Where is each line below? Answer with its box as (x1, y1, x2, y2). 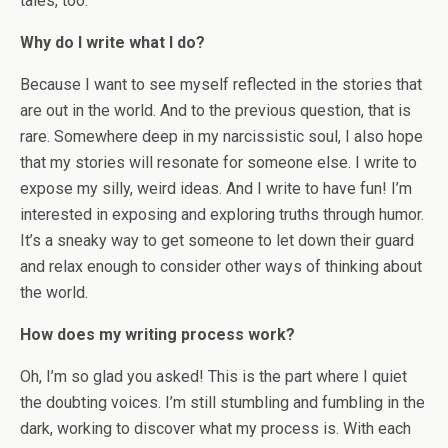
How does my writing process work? (20, 325, 295, 344)
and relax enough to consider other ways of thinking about (20, 257, 422, 276)
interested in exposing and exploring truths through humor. (20, 205, 424, 224)
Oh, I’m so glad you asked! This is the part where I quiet (20, 367, 407, 386)
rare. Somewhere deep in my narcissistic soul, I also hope (20, 127, 423, 146)
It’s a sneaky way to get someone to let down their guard (20, 231, 414, 250)
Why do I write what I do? (20, 33, 205, 52)
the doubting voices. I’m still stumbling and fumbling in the (20, 393, 425, 412)
